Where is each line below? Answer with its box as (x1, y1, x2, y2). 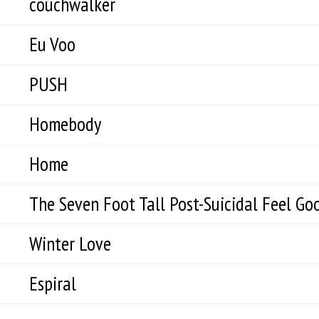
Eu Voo (29, 31, 75, 57)
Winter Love (29, 231, 111, 256)
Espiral (29, 271, 76, 296)
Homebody (29, 111, 101, 137)
